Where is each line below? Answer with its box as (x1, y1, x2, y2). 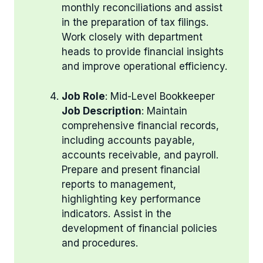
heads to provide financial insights (62, 46, 224, 58)
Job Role (62, 90, 105, 102)
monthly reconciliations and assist (62, 2, 222, 14)
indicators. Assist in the (62, 207, 171, 220)
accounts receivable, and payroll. (62, 149, 218, 161)
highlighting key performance (62, 193, 201, 205)
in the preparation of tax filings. (62, 16, 208, 28)
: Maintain (141, 104, 187, 117)
